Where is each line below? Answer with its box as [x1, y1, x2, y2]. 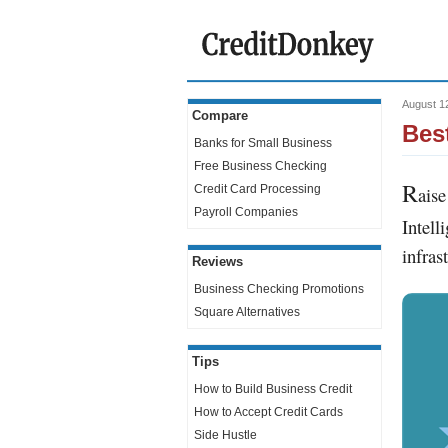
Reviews [192, 254, 243, 269]
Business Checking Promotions [194, 282, 364, 296]
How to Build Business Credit [194, 382, 352, 396]
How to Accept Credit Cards [194, 405, 343, 419]
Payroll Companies [194, 205, 298, 219]
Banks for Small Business [194, 136, 332, 150]
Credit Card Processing [194, 182, 321, 196]
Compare [192, 108, 248, 123]
